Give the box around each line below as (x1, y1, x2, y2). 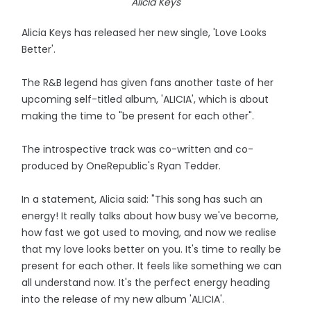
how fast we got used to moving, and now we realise (22, 226, 277, 239)
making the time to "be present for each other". (22, 109, 255, 123)
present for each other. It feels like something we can (22, 259, 283, 273)
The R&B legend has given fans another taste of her (22, 76, 274, 90)
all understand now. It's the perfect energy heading (22, 276, 271, 289)
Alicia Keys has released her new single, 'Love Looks (22, 26, 267, 40)
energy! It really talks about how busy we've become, (22, 209, 279, 223)
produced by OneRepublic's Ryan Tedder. (22, 159, 221, 173)
